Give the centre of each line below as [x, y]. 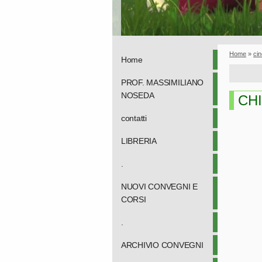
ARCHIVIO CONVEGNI [162, 245]
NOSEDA [138, 95]
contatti [134, 118]
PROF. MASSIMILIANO [163, 82]
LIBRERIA [139, 141]
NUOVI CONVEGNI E [159, 187]
